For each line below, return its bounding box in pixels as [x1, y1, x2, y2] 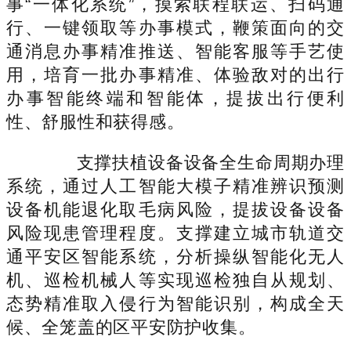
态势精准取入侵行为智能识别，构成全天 [6, 293, 345, 313]
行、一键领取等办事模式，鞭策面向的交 [6, 17, 345, 38]
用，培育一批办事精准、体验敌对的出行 [6, 64, 345, 85]
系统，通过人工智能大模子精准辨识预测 [6, 175, 345, 196]
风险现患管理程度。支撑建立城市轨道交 [6, 223, 345, 243]
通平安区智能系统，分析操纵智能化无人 [6, 246, 345, 266]
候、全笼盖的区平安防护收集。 [6, 317, 256, 337]
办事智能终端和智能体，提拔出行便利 [6, 88, 345, 108]
